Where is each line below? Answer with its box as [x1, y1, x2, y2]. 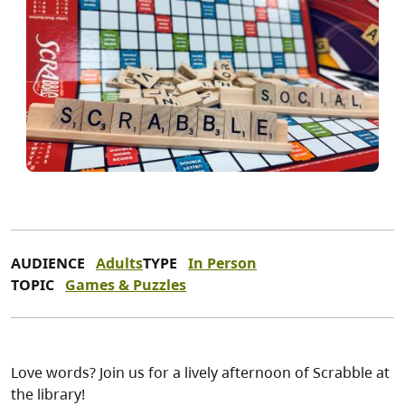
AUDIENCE [11, 253, 85, 274]
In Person [188, 253, 257, 274]
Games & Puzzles [65, 275, 186, 296]
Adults [96, 253, 143, 274]
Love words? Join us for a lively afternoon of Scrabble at [11, 363, 390, 383]
